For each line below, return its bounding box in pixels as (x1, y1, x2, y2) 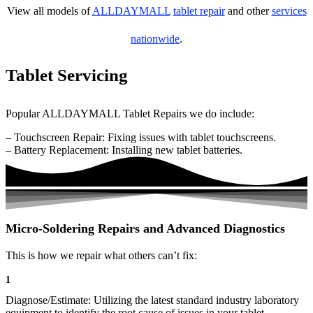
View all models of (6, 5, 92, 17)
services (271, 5, 307, 17)
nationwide (131, 33, 180, 45)
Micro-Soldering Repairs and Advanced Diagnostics (6, 221, 285, 236)
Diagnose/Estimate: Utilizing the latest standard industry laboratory (6, 294, 299, 307)
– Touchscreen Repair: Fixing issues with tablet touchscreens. (6, 131, 276, 143)
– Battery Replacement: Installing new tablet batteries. (6, 144, 242, 156)
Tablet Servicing (6, 66, 128, 85)
